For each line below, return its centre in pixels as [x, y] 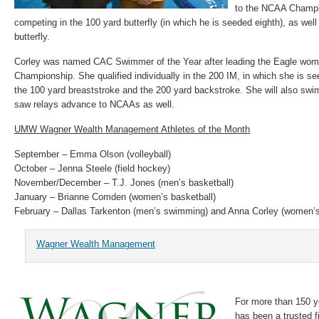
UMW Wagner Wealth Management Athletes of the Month [132, 129]
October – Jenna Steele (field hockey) [92, 168]
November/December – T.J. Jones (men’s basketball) [124, 183]
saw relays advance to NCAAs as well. [94, 104]
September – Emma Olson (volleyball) [93, 154]
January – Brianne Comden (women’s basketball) [115, 197]
